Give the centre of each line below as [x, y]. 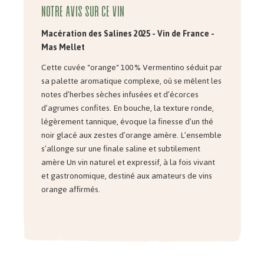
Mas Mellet [64, 47]
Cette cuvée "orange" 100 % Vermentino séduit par [131, 68]
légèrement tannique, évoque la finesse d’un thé [127, 122]
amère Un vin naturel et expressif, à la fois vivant [128, 163]
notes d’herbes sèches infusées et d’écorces [120, 95]
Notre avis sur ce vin [82, 11]
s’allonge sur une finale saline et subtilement [121, 149]
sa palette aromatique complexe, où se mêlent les [131, 81]
